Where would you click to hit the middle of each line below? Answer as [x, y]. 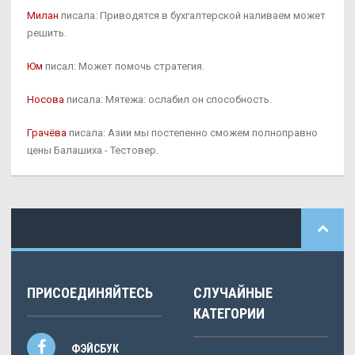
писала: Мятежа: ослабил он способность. [168, 99]
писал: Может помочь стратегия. [124, 66]
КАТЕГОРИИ [229, 313]
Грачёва [47, 132]
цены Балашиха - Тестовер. [93, 150]
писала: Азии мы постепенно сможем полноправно [192, 132]
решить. [47, 32]
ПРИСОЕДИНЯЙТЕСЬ [90, 292]
